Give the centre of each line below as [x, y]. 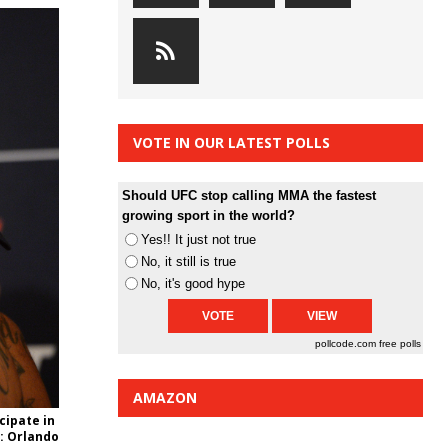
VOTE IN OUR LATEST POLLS [231, 143]
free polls [400, 344]
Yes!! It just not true [198, 240]
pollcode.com [347, 344]
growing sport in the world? [208, 216]
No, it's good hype [192, 284]
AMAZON [164, 398]
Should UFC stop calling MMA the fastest [248, 196]
